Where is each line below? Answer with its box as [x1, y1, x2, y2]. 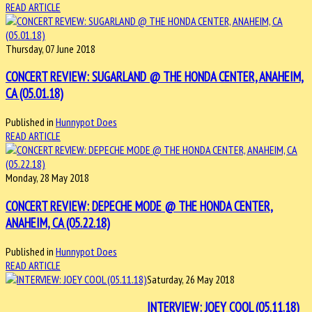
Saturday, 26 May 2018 [147, 272, 235, 286]
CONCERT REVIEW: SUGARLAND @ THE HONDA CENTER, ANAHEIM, [6, 68, 304, 86]
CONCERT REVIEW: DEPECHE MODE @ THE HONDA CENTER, [6, 197, 273, 214]
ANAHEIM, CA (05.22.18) [6, 214, 110, 231]
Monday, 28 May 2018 [6, 171, 89, 185]
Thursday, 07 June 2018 [6, 41, 95, 56]
